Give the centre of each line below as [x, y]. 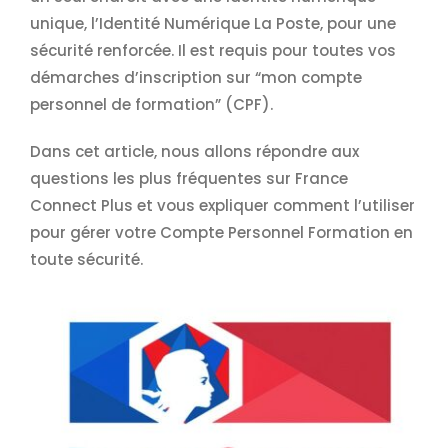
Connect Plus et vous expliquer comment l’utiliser [222, 205]
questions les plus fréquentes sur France [188, 178]
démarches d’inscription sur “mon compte [195, 77]
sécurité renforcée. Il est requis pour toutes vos [212, 50]
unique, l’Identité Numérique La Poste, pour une [212, 23]
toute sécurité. [86, 259]
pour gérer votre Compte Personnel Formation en [221, 232]
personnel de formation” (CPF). [151, 104]
